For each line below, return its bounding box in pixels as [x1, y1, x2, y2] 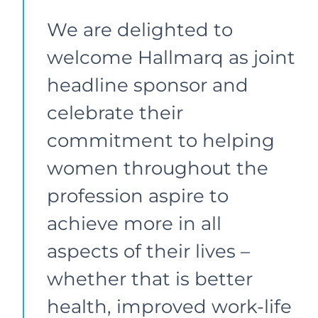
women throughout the [47, 156, 268, 180]
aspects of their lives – [47, 239, 250, 263]
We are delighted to [47, 18, 233, 41]
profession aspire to [47, 184, 229, 207]
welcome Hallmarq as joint [47, 45, 295, 69]
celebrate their [47, 101, 183, 124]
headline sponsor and [47, 73, 248, 97]
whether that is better [47, 267, 253, 290]
